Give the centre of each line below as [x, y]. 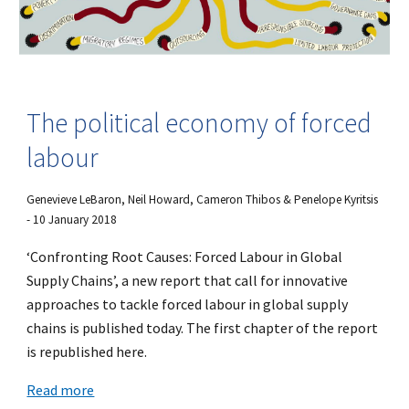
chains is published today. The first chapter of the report [203, 327]
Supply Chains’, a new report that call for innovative [188, 280]
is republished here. [87, 351]
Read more [61, 389]
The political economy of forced [199, 122]
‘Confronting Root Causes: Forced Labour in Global [185, 256]
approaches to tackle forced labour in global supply [188, 304]
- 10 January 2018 [72, 219]
